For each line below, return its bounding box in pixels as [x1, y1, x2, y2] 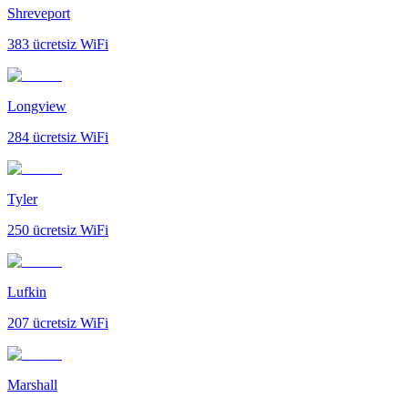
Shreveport [7, 5, 70, 21]
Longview [7, 97, 66, 114]
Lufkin [7, 283, 46, 300]
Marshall [7, 376, 57, 393]
